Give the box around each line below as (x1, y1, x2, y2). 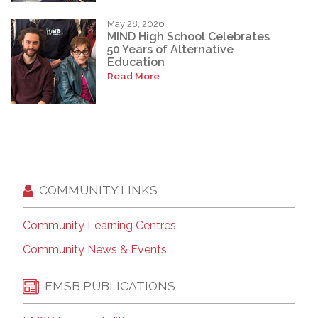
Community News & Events (23, 242, 167, 256)
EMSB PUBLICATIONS (45, 278, 175, 294)
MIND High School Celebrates (107, 29, 270, 43)
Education (107, 55, 165, 69)
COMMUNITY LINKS (39, 182, 158, 198)
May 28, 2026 (107, 18, 165, 29)
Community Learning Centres (23, 218, 176, 232)
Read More (107, 70, 160, 82)
